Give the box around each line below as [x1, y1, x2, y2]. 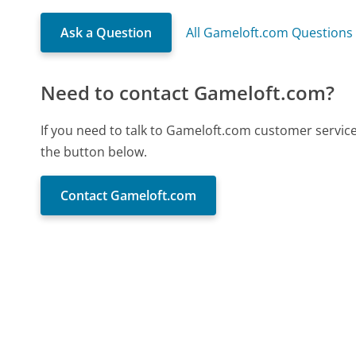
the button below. [41, 142, 148, 161]
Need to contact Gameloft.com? [41, 79, 335, 106]
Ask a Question [60, 23, 153, 41]
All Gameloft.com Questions [186, 23, 354, 41]
